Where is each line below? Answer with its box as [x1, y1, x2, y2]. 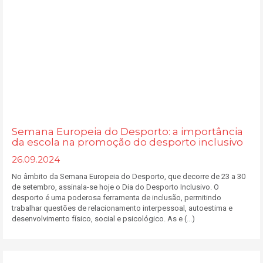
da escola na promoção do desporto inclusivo [12, 136, 243, 148]
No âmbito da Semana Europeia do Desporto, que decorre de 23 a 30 [12, 172, 245, 181]
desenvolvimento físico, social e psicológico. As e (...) [12, 214, 195, 223]
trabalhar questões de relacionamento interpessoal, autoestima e [12, 204, 232, 213]
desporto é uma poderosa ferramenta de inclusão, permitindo [12, 193, 221, 202]
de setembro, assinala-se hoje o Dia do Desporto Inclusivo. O [12, 183, 219, 191]
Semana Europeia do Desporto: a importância [12, 126, 243, 137]
